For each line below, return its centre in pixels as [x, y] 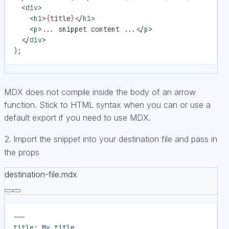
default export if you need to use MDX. [77, 117]
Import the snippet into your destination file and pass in [115, 139]
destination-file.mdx [41, 174]
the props [22, 152]
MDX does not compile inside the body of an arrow [100, 92]
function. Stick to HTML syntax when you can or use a [107, 105]
